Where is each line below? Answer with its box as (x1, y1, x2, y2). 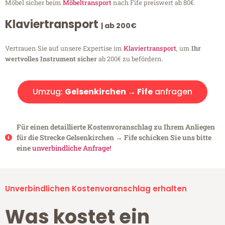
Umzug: (33, 86, 65, 98)
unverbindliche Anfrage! (32, 143, 111, 153)
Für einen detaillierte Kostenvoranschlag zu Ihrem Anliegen (16, 122, 215, 132)
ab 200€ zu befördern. (97, 54, 163, 64)
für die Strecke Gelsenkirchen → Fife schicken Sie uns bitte (16, 133, 211, 143)
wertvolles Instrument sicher (5, 54, 97, 64)
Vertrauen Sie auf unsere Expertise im (5, 44, 124, 53)
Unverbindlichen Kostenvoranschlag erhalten (5, 183, 187, 194)
